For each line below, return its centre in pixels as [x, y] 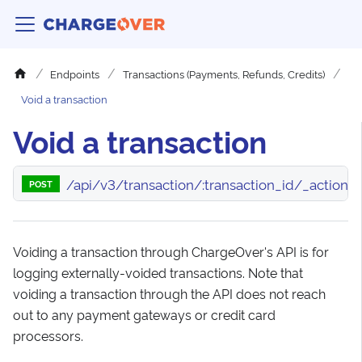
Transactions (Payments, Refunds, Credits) [223, 74]
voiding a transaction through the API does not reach [169, 294]
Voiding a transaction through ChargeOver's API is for [171, 252]
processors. [48, 336]
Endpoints [75, 74]
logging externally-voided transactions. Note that [158, 273]
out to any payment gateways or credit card [144, 315]
